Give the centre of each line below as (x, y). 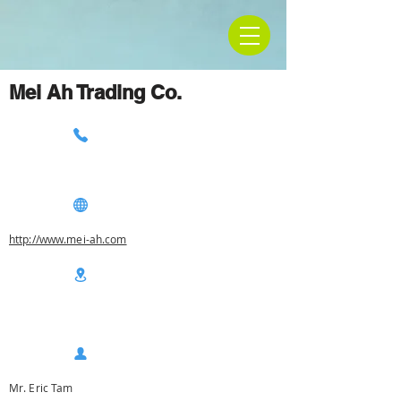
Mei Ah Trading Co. (95, 92)
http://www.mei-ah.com (68, 239)
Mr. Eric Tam (41, 388)
